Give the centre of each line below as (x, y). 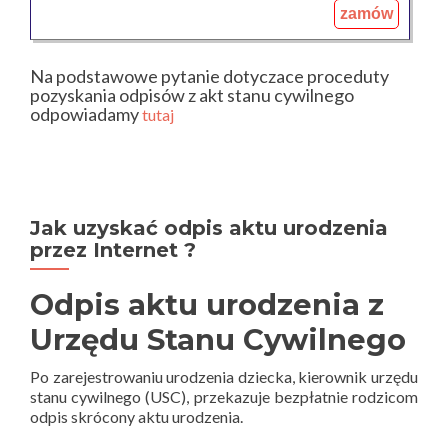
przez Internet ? (113, 250)
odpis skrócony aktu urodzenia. (136, 416)
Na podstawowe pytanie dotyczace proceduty (209, 76)
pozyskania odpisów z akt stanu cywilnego (192, 95)
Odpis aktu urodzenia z (207, 304)
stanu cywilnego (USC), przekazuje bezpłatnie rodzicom (224, 396)
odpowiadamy (86, 114)
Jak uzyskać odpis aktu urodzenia (209, 228)
